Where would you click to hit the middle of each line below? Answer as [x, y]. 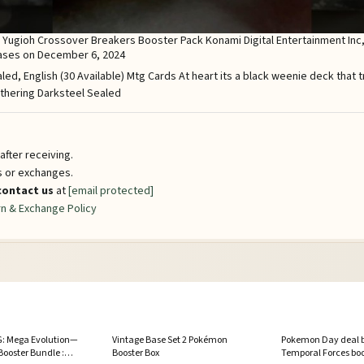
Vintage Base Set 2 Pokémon [170, 340]
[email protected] [111, 191]
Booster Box [136, 353]
